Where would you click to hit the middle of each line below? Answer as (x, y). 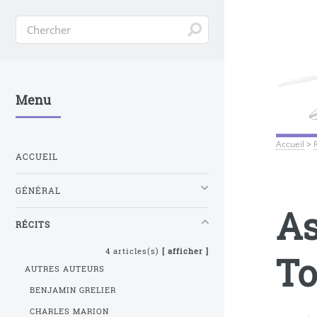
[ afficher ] (185, 252)
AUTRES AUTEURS (65, 269)
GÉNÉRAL (38, 190)
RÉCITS (33, 224)
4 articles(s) (134, 252)
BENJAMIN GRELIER (73, 290)
